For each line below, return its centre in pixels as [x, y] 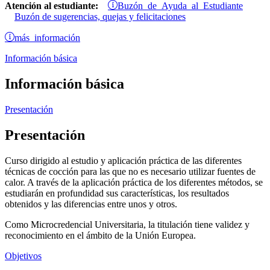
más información [47, 37]
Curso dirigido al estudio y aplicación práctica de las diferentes [123, 160]
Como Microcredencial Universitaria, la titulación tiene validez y [127, 224]
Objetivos [23, 256]
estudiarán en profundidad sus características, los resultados [117, 193]
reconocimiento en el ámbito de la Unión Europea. [100, 235]
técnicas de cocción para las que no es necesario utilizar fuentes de [130, 171]
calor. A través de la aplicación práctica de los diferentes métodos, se [134, 182]
